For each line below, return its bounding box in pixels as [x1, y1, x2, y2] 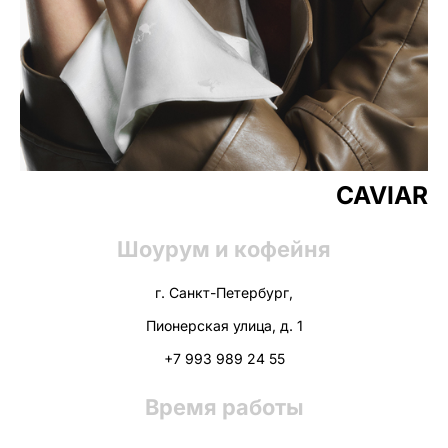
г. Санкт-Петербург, [155, 283, 293, 301]
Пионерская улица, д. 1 [145, 316, 303, 334]
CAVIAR [336, 179, 428, 210]
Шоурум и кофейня [117, 235, 331, 262]
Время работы [144, 393, 304, 420]
